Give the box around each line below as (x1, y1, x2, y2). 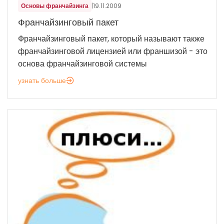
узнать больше (18, 75, 66, 86)
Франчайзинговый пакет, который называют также (18, 33, 204, 45)
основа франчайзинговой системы (18, 58, 147, 70)
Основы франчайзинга (21, 1, 88, 10)
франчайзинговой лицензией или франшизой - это (18, 45, 207, 57)
